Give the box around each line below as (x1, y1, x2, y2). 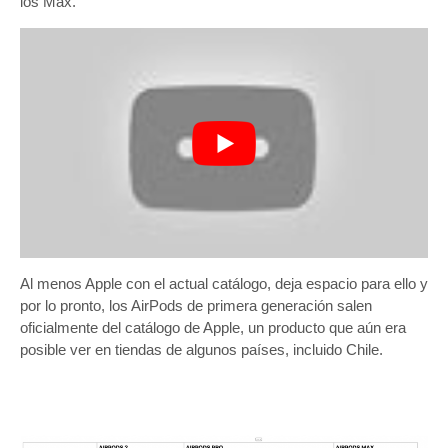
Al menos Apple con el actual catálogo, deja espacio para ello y (20, 274, 428, 292)
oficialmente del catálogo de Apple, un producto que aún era (20, 318, 406, 336)
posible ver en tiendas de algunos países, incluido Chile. (20, 340, 383, 358)
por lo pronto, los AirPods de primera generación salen (20, 296, 372, 314)
